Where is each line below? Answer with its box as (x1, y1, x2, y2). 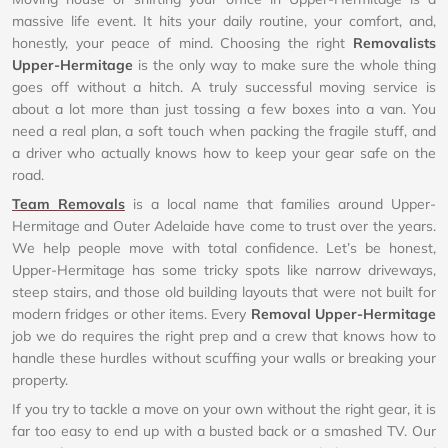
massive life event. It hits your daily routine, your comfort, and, (12, 12, 436, 30)
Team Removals (12, 195, 125, 213)
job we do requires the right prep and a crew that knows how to (12, 327, 436, 345)
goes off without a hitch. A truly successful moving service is (12, 78, 436, 96)
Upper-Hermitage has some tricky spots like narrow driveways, (12, 261, 436, 279)
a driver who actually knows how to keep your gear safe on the (12, 144, 436, 162)
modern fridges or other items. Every (12, 305, 251, 323)
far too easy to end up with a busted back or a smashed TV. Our (12, 422, 436, 440)
